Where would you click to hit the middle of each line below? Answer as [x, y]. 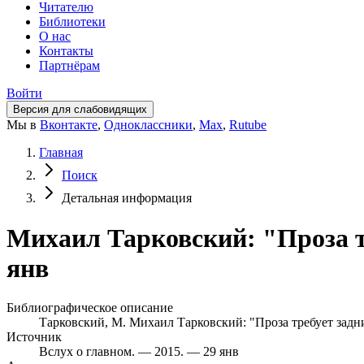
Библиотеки [72, 22]
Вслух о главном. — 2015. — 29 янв [139, 352]
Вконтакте [69, 125]
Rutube [248, 125]
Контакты [66, 51]
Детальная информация [127, 198]
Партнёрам [69, 66]
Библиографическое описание [90, 308]
